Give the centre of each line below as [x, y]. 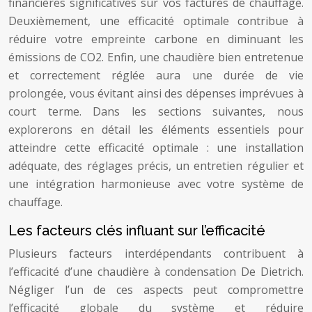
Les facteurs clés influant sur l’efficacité [137, 231]
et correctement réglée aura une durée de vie [156, 75]
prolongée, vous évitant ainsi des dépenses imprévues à [156, 93]
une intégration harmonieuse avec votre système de [156, 184]
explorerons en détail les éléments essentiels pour [156, 130]
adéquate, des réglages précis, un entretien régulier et [156, 166]
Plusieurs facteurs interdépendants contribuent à [156, 253]
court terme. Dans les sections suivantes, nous [156, 111]
